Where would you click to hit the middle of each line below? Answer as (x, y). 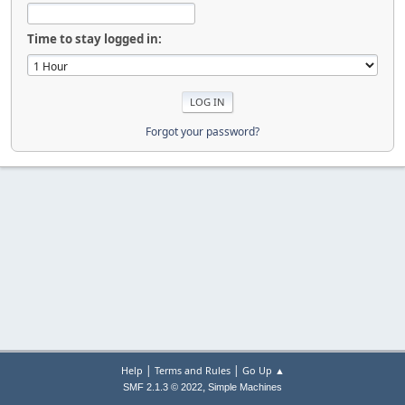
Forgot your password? (202, 131)
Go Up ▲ (263, 370)
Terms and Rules (192, 370)
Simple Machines (245, 387)
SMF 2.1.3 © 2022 (163, 387)
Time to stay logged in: (94, 39)
